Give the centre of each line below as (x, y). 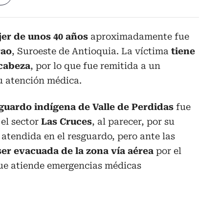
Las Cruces (66, 122)
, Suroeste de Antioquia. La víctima (91, 51)
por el (169, 151)
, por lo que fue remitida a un (95, 66)
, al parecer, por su (133, 122)
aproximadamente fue (139, 37)
